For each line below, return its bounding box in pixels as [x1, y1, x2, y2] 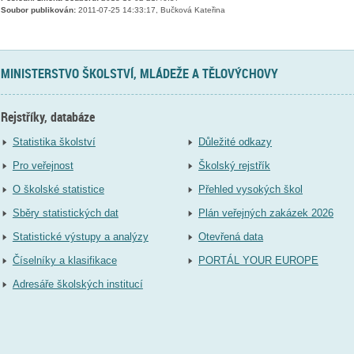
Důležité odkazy [198, 136, 273, 149]
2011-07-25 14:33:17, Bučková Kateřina [75, 6, 225, 15]
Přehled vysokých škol [198, 183, 303, 196]
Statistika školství [12, 136, 96, 149]
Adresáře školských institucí [12, 278, 143, 291]
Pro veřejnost [12, 160, 73, 172]
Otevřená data [198, 231, 264, 243]
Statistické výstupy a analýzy [12, 231, 149, 243]
